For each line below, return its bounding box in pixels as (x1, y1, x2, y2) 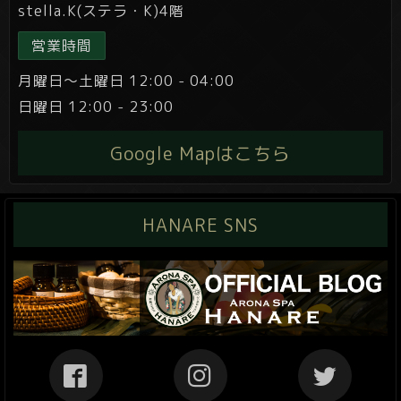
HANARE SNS (142, 212, 259, 238)
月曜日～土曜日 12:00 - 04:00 (18, 71, 235, 91)
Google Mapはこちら (110, 141, 291, 166)
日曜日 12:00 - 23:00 (18, 97, 174, 117)
